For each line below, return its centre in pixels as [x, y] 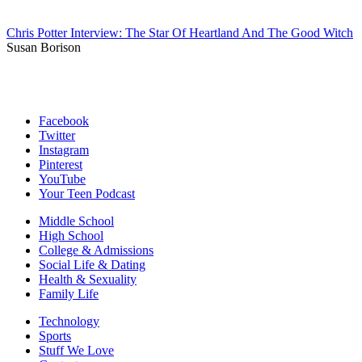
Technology [69, 322]
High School [71, 236]
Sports [55, 336]
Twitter [57, 136]
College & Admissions [96, 250]
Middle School [76, 221]
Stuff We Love [76, 351]
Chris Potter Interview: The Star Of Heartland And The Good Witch [180, 33]
